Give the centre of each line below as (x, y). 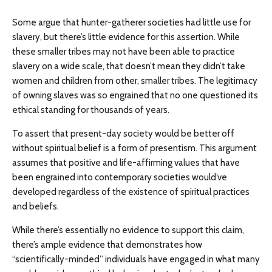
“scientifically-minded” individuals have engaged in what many (136, 259)
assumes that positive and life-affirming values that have (126, 163)
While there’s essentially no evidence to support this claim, (128, 230)
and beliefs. (36, 206)
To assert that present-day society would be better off (123, 134)
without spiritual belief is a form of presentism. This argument (134, 148)
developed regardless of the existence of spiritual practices (131, 192)
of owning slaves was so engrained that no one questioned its (135, 95)
